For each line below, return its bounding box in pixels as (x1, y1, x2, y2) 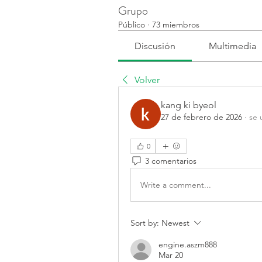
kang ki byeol (161, 99, 216, 111)
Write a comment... (140, 179, 211, 190)
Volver (135, 74, 160, 85)
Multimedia (208, 40, 256, 51)
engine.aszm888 (158, 239, 217, 250)
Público (118, 19, 145, 30)
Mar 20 (158, 250, 183, 260)
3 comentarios (145, 155, 196, 166)
